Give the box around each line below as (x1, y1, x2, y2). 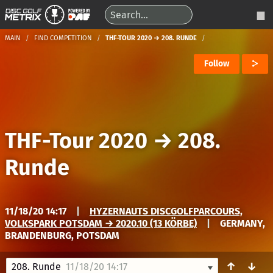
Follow (204, 58, 229, 69)
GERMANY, (220, 218, 265, 229)
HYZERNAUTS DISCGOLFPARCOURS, (90, 205, 243, 217)
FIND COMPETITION (34, 34, 92, 42)
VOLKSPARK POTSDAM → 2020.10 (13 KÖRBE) (5, 218, 197, 229)
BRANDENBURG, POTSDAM (5, 230, 119, 241)
